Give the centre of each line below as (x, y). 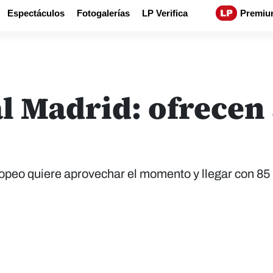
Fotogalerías (103, 13)
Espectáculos (36, 13)
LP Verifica (165, 13)
